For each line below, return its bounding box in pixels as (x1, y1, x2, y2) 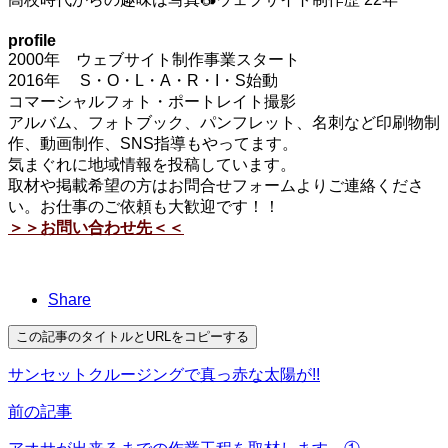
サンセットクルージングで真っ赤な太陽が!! (8, 366, 320, 384)
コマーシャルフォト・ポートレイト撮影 (8, 93, 296, 111)
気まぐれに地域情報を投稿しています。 (8, 156, 296, 174)
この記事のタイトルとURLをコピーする (16, 329, 249, 345)
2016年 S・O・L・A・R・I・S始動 (8, 72, 294, 90)
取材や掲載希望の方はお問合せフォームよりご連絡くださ (8, 177, 424, 195)
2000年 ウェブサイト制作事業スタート (8, 51, 300, 69)
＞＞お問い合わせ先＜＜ (8, 219, 184, 237)
